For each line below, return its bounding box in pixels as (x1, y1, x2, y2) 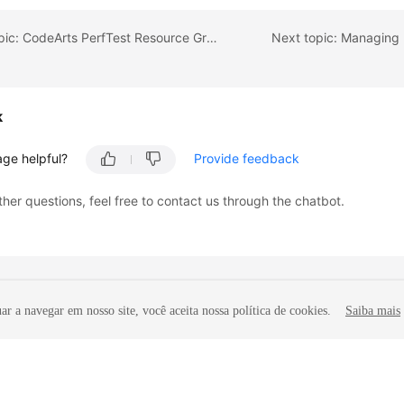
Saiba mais (345, 304, 400, 318)
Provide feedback (194, 151, 300, 167)
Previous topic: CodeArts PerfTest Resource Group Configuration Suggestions (207, 30, 218, 46)
